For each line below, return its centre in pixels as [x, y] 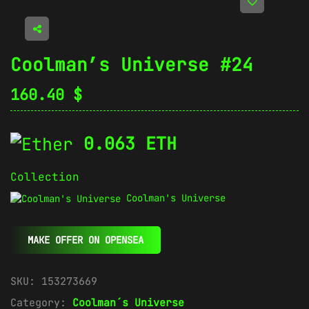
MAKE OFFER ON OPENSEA [86, 240]
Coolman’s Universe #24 [132, 64]
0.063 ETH [130, 143]
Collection [45, 177]
